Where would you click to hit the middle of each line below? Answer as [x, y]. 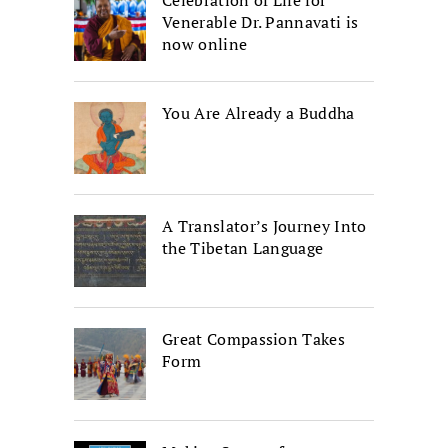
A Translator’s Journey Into [264, 225]
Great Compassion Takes [254, 338]
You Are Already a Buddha [258, 112]
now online [205, 43]
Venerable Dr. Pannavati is [260, 21]
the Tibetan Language [243, 247]
